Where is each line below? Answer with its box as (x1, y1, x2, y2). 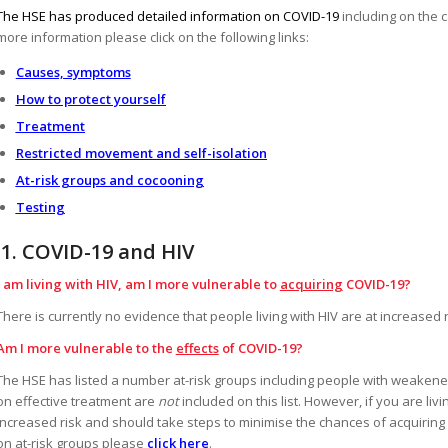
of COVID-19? (218, 338, 303, 357)
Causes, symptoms (15, 62, 131, 81)
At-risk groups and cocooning (15, 170, 204, 189)
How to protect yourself (15, 89, 166, 108)
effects (175, 338, 219, 357)
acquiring (279, 274, 343, 293)
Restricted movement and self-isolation (15, 143, 267, 162)
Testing (15, 197, 65, 216)
